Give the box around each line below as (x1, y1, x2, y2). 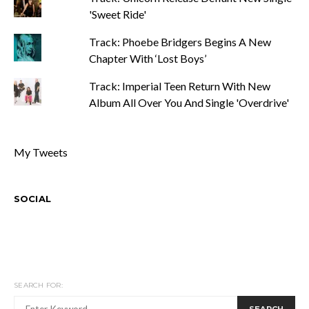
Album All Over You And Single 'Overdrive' (88, 95, 289, 109)
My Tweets (14, 145, 68, 159)
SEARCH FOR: (14, 280, 63, 290)
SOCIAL (14, 192, 51, 204)
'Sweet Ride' (88, 7, 146, 21)
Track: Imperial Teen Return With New (88, 79, 270, 92)
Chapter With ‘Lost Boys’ (88, 51, 206, 65)
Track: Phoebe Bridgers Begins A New (88, 34, 271, 48)
